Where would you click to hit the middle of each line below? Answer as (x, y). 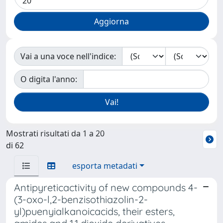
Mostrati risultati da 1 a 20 (55, 133)
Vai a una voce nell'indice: (68, 56)
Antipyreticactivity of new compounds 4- (106, 187)
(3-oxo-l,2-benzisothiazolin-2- (81, 199)
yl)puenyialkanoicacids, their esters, (94, 211)
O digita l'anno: (49, 79)
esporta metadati (105, 166)
